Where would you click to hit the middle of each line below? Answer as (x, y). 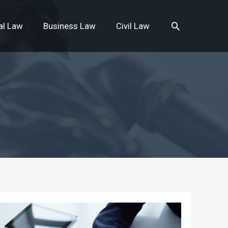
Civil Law (133, 26)
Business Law (69, 26)
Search (187, 25)
